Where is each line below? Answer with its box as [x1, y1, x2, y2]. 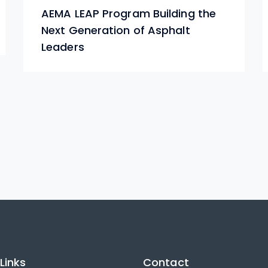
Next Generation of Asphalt [41, 23, 190, 38]
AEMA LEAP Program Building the [41, 6, 217, 22]
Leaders [41, 39, 84, 55]
